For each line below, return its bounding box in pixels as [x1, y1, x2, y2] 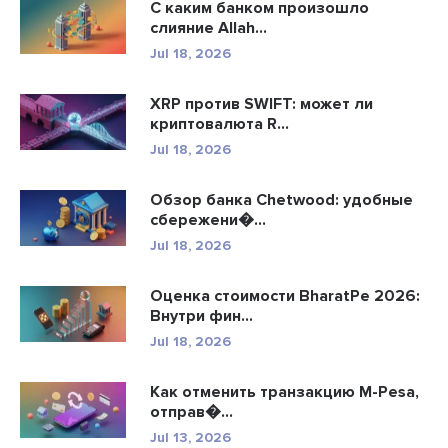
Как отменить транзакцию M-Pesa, [150, 381, 419, 402]
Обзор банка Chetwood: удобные [150, 189, 413, 210]
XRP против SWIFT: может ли [150, 93, 373, 114]
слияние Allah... [150, 17, 267, 38]
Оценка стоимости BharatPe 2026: [150, 285, 420, 306]
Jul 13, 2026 [150, 428, 231, 446]
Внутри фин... [150, 305, 253, 326]
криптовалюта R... [150, 113, 289, 134]
